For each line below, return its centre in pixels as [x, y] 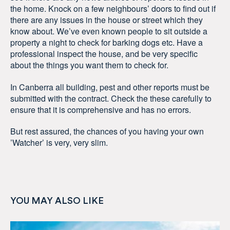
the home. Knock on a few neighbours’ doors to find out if [113, 8]
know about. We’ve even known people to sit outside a [109, 31]
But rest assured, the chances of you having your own [107, 131]
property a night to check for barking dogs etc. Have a [107, 42]
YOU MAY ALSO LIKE [57, 200]
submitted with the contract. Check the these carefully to [111, 98]
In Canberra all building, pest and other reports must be [110, 87]
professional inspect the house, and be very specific [104, 53]
